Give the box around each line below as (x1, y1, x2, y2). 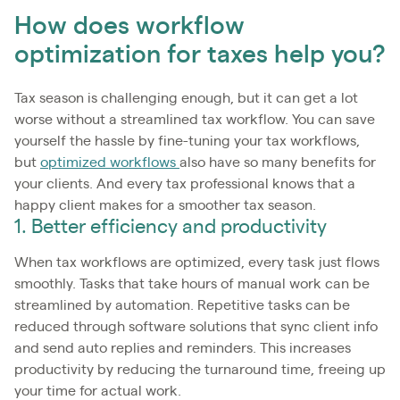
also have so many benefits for (179, 154, 376, 170)
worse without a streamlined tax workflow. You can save (14, 112, 375, 127)
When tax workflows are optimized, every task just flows (14, 254, 379, 270)
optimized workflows (40, 154, 179, 170)
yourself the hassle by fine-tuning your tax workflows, (14, 133, 360, 148)
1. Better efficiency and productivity (14, 216, 327, 237)
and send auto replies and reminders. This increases (14, 340, 351, 355)
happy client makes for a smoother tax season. (14, 197, 320, 212)
